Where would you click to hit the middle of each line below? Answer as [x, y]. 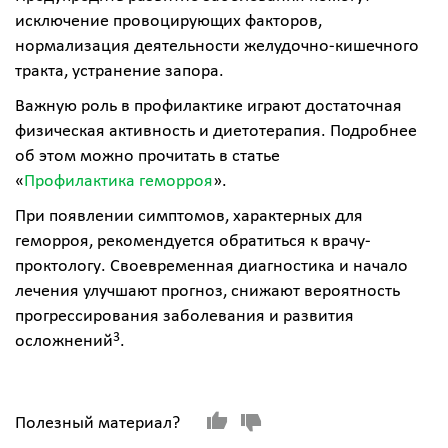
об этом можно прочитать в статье [147, 156]
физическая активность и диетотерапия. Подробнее [216, 131]
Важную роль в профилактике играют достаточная [208, 106]
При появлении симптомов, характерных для [189, 216]
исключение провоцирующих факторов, [168, 21]
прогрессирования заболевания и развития [184, 316]
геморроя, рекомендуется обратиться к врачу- [193, 241]
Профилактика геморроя [118, 181]
